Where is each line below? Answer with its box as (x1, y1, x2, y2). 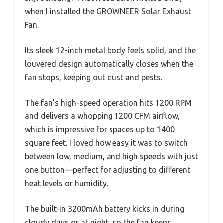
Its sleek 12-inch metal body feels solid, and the (25, 45, 196, 55)
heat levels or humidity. (25, 178, 108, 188)
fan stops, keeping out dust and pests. (25, 72, 162, 82)
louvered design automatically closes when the (25, 59, 193, 68)
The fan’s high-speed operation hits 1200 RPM (25, 98, 192, 107)
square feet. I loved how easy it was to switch (25, 138, 188, 147)
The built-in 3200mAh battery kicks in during (25, 204, 184, 213)
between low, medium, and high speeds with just (25, 151, 198, 161)
